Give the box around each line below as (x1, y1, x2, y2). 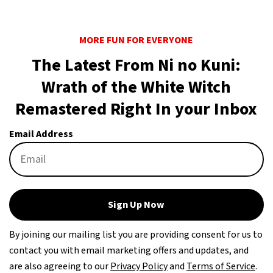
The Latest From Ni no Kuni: (32, 53, 241, 78)
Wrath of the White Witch (41, 75, 232, 100)
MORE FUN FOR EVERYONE (79, 34, 194, 48)
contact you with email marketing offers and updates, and (9, 244, 249, 258)
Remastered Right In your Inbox (15, 97, 258, 122)
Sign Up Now (108, 198, 165, 212)
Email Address (9, 127, 73, 141)
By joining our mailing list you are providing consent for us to (9, 228, 263, 242)
